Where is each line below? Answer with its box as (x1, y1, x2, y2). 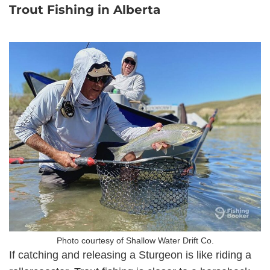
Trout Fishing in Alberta (9, 2, 160, 17)
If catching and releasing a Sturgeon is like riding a (9, 249, 251, 261)
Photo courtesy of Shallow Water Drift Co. (56, 236, 214, 245)
